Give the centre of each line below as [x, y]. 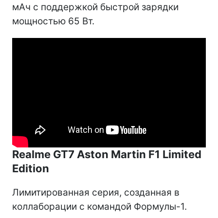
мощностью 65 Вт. [53, 21]
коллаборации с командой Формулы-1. [100, 207]
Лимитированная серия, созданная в [96, 193]
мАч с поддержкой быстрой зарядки [95, 7]
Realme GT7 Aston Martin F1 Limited [107, 154]
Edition [31, 169]
